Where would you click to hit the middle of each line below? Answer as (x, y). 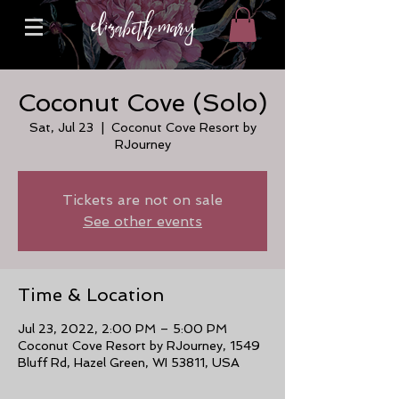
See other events (142, 222)
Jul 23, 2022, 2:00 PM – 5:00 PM (122, 329)
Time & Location (91, 295)
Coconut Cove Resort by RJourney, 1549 (139, 346)
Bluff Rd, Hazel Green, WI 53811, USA (129, 363)
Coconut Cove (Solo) (142, 103)
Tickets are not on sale (142, 200)
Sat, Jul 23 (61, 128)
